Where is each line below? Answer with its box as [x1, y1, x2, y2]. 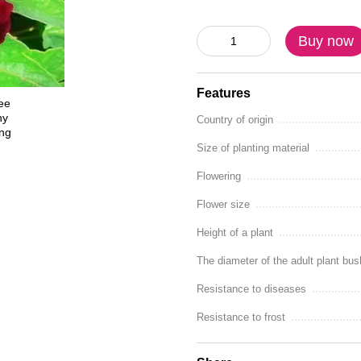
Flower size [197, 198, 250, 210]
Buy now [298, 33, 354, 49]
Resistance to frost [197, 311, 285, 323]
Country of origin [197, 114, 273, 126]
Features [197, 86, 251, 100]
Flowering [197, 170, 241, 182]
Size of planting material [197, 142, 309, 154]
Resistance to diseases [197, 283, 306, 295]
